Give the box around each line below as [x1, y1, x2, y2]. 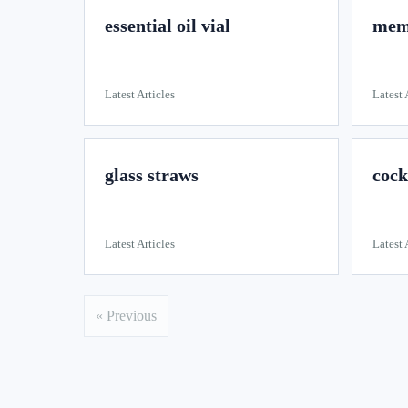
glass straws [105, 165, 199, 185]
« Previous [96, 308, 157, 323]
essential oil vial [105, 15, 230, 36]
